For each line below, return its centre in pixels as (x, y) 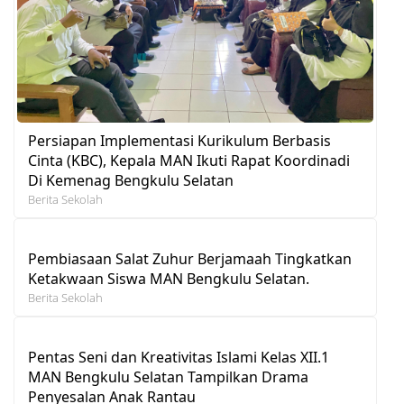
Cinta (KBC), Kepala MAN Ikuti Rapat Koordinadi (189, 160)
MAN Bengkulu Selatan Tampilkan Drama (168, 376)
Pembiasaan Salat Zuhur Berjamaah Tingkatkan (190, 258)
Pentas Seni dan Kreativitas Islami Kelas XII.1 (179, 357)
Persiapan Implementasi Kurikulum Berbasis (179, 140)
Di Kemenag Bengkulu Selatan (131, 180)
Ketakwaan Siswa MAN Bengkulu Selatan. (169, 278)
